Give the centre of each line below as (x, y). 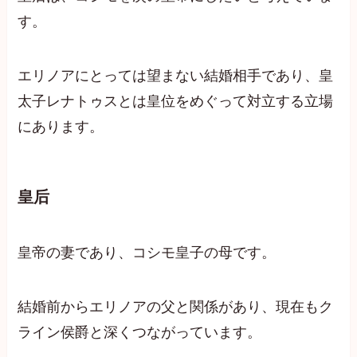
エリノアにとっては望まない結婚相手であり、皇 (176, 76)
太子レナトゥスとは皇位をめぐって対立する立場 (176, 102)
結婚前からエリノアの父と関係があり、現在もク (176, 306)
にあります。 (61, 127)
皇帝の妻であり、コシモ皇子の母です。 (147, 252)
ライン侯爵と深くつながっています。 (140, 332)
